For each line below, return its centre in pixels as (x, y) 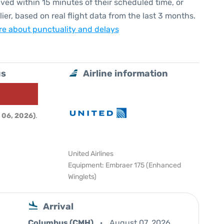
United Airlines (91, 154)
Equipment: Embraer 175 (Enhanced (125, 165)
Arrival (58, 206)
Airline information (126, 73)
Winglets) (82, 177)
